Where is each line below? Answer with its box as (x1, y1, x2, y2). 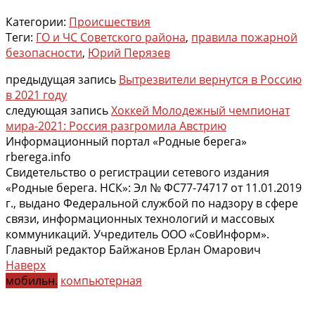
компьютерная (60, 272, 142, 288)
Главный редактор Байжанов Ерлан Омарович (6, 241, 261, 257)
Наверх (6, 257, 46, 273)
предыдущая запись (6, 71, 119, 87)
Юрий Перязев (88, 44, 170, 60)
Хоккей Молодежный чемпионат (111, 102, 290, 118)
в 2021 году (6, 86, 67, 103)
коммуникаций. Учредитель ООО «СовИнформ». (6, 226, 269, 242)
